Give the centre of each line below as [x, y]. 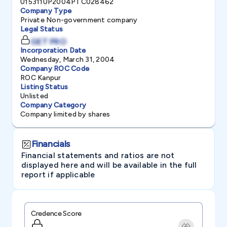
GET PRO [48, 42]
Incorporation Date [53, 50]
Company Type [46, 11]
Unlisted [34, 96]
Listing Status [44, 87]
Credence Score [56, 214]
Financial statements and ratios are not [98, 155]
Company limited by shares [65, 114]
